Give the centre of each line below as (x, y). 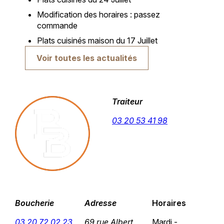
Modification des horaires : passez (98, 15)
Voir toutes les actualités (86, 58)
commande (57, 26)
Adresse (100, 203)
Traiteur (127, 102)
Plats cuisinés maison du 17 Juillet (97, 41)
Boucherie (34, 203)
